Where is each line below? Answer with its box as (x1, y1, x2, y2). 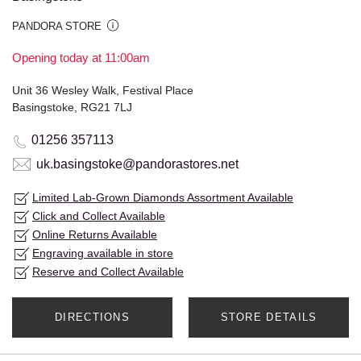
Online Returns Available (32, 228, 157, 242)
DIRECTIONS (55, 311, 130, 324)
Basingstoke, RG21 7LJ (12, 101, 132, 114)
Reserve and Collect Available (32, 265, 184, 279)
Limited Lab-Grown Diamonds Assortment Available (32, 191, 293, 205)
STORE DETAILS (220, 311, 317, 324)
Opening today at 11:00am (12, 51, 150, 65)
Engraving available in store (32, 247, 173, 260)
